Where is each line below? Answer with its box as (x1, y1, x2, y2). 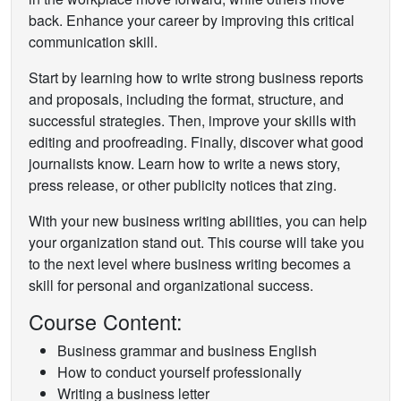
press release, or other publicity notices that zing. (29, 175, 337, 196)
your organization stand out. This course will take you (29, 232, 364, 253)
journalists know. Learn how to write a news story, (29, 153, 340, 175)
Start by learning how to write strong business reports (29, 67, 363, 89)
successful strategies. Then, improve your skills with (29, 110, 356, 132)
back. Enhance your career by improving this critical (29, 10, 354, 31)
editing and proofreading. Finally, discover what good (29, 132, 363, 153)
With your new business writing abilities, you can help (29, 210, 367, 232)
